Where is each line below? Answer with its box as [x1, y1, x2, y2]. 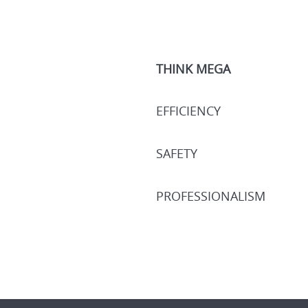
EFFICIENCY [156, 102, 221, 120]
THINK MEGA [156, 60, 230, 77]
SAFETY [156, 145, 197, 162]
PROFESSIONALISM [156, 187, 265, 204]
